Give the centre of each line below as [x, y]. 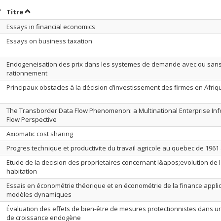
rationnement [27, 73]
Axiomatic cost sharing [40, 134]
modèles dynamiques [39, 194]
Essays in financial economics [51, 27]
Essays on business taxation [49, 41]
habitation [22, 171]
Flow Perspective [32, 119]
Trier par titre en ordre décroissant [83, 11]
